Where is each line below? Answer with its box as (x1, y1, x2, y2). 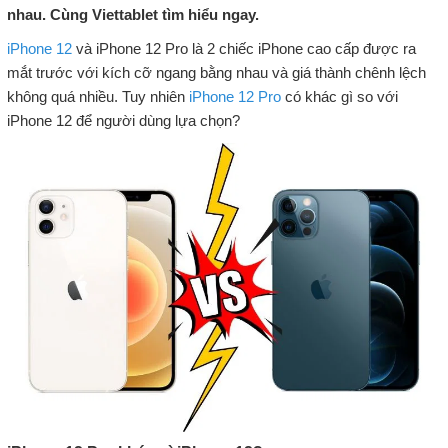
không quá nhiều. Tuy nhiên (6, 87, 189, 105)
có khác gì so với (280, 87, 398, 105)
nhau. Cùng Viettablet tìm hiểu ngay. (6, 5, 259, 23)
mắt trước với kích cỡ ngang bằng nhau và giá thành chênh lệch (6, 63, 426, 81)
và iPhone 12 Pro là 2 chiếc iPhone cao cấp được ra (71, 39, 416, 57)
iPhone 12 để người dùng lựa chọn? (6, 111, 240, 129)
